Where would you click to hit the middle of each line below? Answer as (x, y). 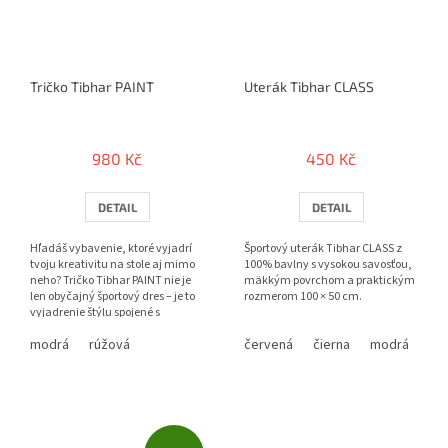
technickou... (63, 328)
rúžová (109, 344)
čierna (331, 344)
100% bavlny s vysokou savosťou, (328, 264)
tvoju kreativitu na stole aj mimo (112, 264)
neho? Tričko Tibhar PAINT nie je (110, 280)
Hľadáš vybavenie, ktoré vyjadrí (111, 248)
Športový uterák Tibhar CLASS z (323, 248)
